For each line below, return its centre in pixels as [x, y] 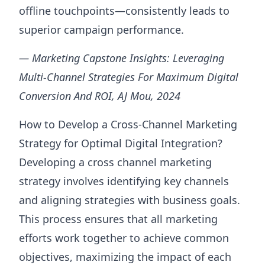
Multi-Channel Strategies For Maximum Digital [129, 77]
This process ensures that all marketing [118, 219]
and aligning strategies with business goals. [130, 200]
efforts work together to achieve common [124, 238]
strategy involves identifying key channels [124, 181]
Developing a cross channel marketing [115, 162]
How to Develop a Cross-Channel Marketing [128, 125]
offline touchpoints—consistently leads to [124, 11]
